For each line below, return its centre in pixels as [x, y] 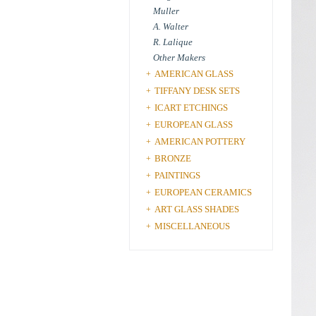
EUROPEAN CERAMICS [203, 192]
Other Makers [179, 57]
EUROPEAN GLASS [194, 124]
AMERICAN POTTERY [200, 141]
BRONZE [173, 158]
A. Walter [171, 26]
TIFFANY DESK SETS [197, 91]
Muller [166, 11]
